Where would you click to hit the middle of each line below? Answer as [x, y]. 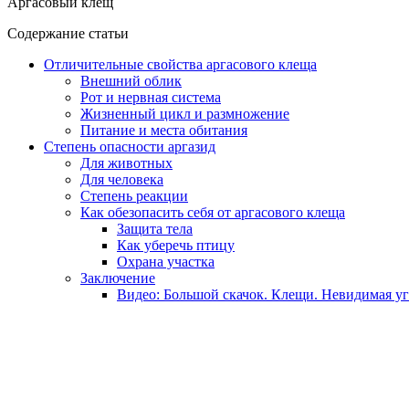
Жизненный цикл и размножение [185, 113]
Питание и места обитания [164, 130]
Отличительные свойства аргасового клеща [180, 64]
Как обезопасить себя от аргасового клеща [213, 212]
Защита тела [155, 228]
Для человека [122, 179]
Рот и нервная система [151, 97]
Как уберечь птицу [176, 245]
